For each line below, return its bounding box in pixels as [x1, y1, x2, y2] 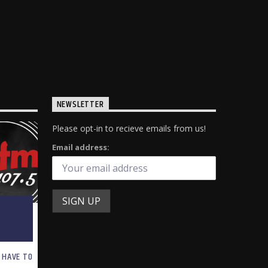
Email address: [51, 142, 109, 153]
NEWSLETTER [56, 96, 104, 112]
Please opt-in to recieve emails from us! [51, 123, 206, 135]
